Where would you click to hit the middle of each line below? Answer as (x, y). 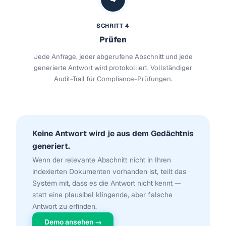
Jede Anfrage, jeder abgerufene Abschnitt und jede (113, 57)
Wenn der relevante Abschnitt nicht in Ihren (102, 160)
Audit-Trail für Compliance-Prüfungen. (113, 79)
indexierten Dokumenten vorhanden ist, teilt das (109, 172)
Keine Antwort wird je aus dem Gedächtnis (113, 134)
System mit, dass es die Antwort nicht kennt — (107, 183)
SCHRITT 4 (113, 26)
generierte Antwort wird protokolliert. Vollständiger (113, 68)
